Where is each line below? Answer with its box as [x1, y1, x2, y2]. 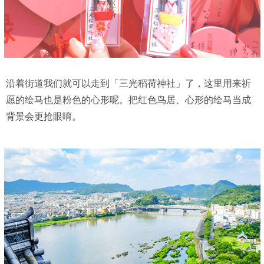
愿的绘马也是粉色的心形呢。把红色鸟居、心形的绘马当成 [6, 94, 251, 105]
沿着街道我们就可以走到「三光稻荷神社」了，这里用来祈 [6, 78, 251, 88]
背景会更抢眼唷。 [6, 111, 81, 121]
